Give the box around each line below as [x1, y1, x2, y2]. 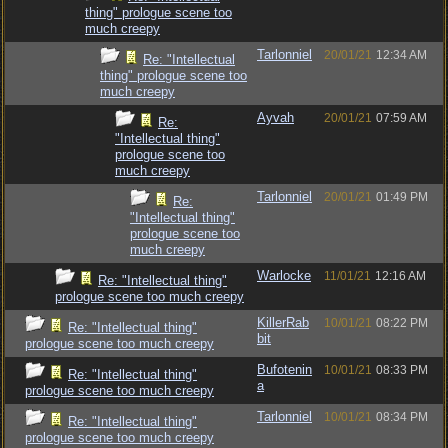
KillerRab [257, 315, 309, 330]
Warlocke [257, 268, 311, 283]
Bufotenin [257, 362, 312, 377]
